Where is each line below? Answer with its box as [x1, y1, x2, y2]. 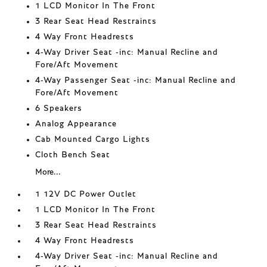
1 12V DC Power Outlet [35, 190, 137, 198]
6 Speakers [35, 104, 83, 113]
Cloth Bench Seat [35, 151, 111, 159]
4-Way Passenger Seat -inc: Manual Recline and [35, 76, 237, 85]
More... [35, 168, 61, 176]
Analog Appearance [35, 120, 117, 128]
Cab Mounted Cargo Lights [35, 135, 151, 144]
